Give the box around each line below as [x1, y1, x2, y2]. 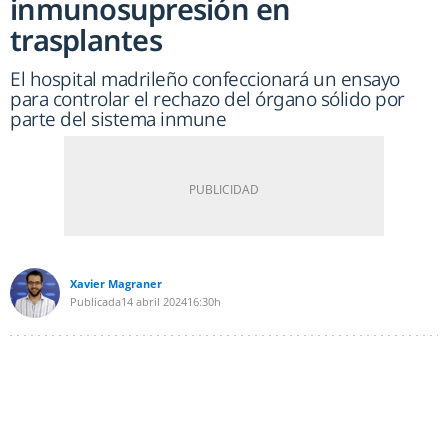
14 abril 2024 [121, 294, 187, 310]
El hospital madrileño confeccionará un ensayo [10, 66, 400, 93]
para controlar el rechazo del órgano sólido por [10, 86, 405, 113]
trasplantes [10, 20, 162, 60]
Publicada [70, 294, 121, 310]
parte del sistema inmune [10, 106, 226, 133]
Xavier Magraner [70, 276, 162, 292]
